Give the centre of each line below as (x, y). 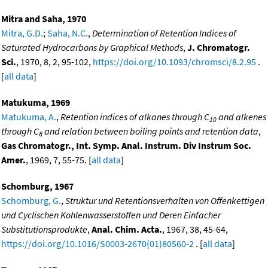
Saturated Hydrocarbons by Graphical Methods (92, 47)
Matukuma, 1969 (36, 102)
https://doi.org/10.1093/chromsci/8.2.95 (174, 61)
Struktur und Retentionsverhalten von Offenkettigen (165, 200)
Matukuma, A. (29, 116)
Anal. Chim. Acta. (127, 229)
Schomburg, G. (31, 200)
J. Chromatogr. (219, 47)
